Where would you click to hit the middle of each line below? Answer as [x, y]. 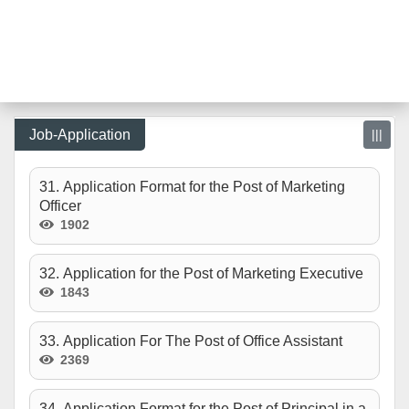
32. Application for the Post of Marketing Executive [201, 273]
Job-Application [80, 135]
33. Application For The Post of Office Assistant [191, 341]
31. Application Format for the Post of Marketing [192, 187]
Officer [60, 206]
